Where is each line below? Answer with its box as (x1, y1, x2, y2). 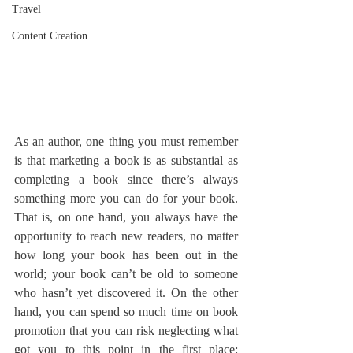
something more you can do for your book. (14, 191, 238, 205)
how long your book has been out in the (14, 247, 238, 262)
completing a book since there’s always (14, 172, 238, 186)
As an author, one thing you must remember (14, 134, 238, 148)
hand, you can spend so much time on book (14, 304, 238, 318)
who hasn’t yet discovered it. (14, 285, 172, 299)
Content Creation (12, 30, 87, 42)
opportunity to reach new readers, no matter (14, 229, 238, 243)
